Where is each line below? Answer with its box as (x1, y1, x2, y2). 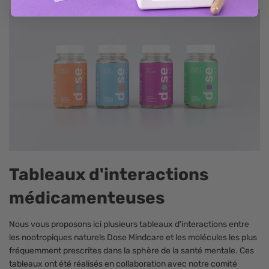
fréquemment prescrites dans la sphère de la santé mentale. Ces (9, 245, 254, 256)
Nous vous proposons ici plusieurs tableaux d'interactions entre (9, 219, 249, 229)
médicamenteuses (9, 187, 165, 208)
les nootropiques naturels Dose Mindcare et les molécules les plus (9, 232, 257, 243)
